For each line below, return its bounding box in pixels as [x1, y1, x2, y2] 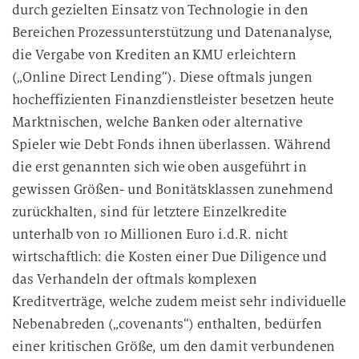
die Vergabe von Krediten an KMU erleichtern [12, 46, 296, 63]
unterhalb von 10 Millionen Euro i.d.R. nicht [12, 226, 288, 243]
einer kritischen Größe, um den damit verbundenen [12, 338, 336, 355]
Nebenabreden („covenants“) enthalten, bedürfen [12, 316, 322, 333]
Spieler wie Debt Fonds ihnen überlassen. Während [12, 136, 332, 153]
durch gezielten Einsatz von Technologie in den [12, 2, 309, 18]
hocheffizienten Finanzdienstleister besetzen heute [12, 91, 335, 108]
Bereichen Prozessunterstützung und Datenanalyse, [12, 24, 333, 41]
